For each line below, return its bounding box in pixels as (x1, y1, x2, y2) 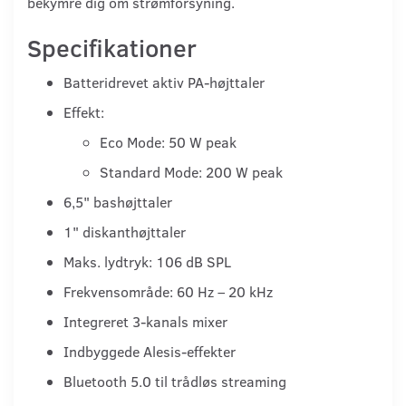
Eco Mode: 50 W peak (100, 131, 237, 151)
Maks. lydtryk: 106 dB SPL (63, 251, 231, 271)
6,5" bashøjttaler (63, 191, 172, 211)
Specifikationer (27, 30, 197, 63)
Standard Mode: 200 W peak (100, 161, 283, 181)
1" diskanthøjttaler (63, 221, 186, 241)
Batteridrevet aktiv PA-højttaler (63, 72, 265, 92)
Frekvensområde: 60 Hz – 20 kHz (63, 281, 273, 301)
